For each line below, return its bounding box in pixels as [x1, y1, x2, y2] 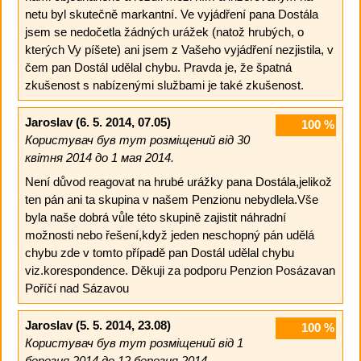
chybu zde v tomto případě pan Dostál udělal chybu [24, 245, 294, 259]
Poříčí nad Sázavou [24, 280, 129, 295]
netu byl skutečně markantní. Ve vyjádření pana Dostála [24, 6, 318, 21]
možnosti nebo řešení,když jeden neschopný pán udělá [24, 227, 314, 242]
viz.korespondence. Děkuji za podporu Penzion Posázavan [24, 263, 335, 277]
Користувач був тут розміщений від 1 [24, 336, 243, 351]
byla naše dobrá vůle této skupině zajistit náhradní [24, 210, 286, 224]
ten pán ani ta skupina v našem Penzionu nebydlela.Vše [24, 192, 318, 206]
